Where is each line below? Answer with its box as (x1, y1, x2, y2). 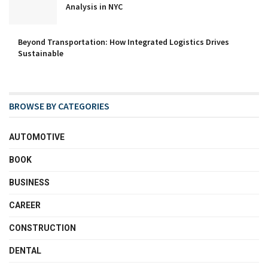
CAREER (9, 200, 41, 210)
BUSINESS (9, 177, 50, 187)
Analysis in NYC (66, 1, 123, 13)
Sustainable (18, 47, 63, 59)
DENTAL (9, 245, 41, 255)
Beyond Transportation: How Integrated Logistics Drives (18, 36, 229, 47)
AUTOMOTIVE (9, 132, 65, 142)
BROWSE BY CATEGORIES (9, 99, 109, 112)
